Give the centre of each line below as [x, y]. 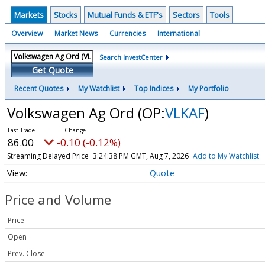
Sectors [186, 15]
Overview [27, 33]
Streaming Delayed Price [48, 156]
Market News [76, 33]
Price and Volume [58, 200]
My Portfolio [209, 88]
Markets [29, 15]
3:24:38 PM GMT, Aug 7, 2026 [140, 156]
